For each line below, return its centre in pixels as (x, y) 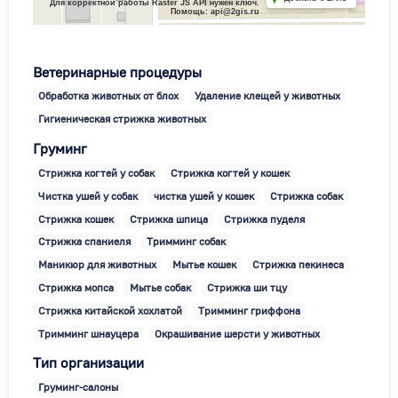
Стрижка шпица (169, 219)
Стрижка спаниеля (84, 242)
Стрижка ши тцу (247, 287)
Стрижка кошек (76, 219)
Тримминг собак (186, 242)
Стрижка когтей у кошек (230, 173)
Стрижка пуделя (264, 219)
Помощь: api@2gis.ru (215, 11)
